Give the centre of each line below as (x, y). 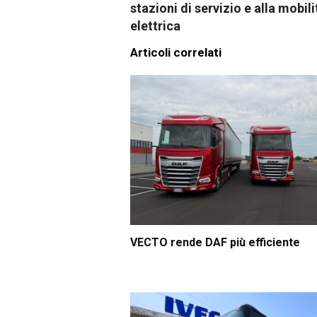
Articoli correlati (176, 53)
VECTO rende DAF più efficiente (215, 243)
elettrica (155, 26)
